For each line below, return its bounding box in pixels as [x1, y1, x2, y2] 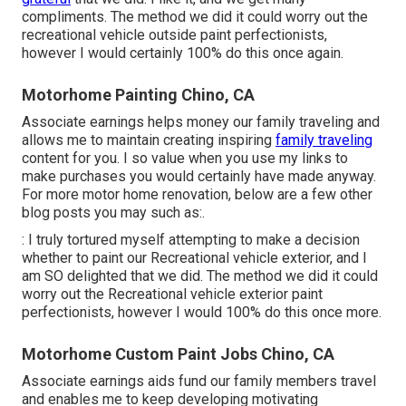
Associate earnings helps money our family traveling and [22, 113, 380, 131]
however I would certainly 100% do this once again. [22, 44, 343, 63]
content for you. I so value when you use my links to [22, 150, 348, 168]
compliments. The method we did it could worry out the [22, 8, 368, 26]
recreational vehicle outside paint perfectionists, [22, 26, 327, 44]
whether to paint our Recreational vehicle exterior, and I [22, 249, 367, 267]
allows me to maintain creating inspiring [22, 131, 275, 150]
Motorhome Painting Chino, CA [22, 85, 255, 105]
